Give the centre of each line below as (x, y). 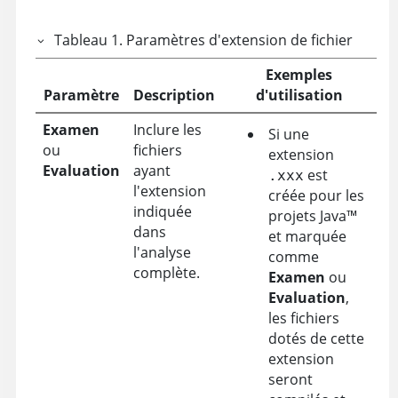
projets (294, 216)
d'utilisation (299, 96)
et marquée (307, 237)
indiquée (162, 212)
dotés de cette (316, 339)
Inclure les (167, 130)
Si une (288, 135)
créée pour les (316, 196)
